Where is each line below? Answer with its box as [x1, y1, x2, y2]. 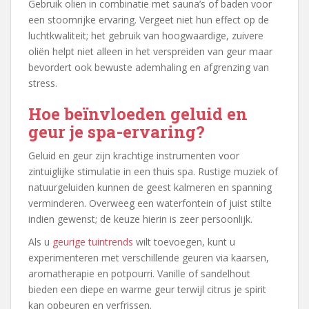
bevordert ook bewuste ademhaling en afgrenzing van [28, 61, 269, 74]
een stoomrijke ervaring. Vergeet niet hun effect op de [28, 13, 269, 27]
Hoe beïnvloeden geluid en [28, 103, 248, 126]
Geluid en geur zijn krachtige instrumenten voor [28, 149, 239, 163]
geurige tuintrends [52, 235, 133, 249]
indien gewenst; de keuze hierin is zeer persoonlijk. [28, 212, 252, 226]
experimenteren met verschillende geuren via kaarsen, [28, 251, 269, 265]
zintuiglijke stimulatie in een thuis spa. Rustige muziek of [28, 165, 278, 179]
